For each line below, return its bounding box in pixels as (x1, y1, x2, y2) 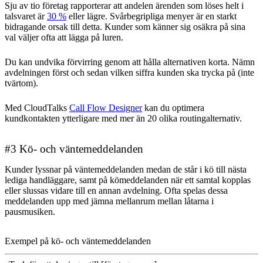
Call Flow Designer (69, 103, 142, 113)
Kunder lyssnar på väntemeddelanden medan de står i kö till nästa (5, 164, 247, 175)
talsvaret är (5, 11, 47, 22)
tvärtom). (5, 78, 38, 89)
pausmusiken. (5, 207, 58, 217)
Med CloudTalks (5, 103, 69, 113)
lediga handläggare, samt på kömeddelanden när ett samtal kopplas (5, 175, 251, 186)
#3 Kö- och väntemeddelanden (5, 143, 143, 156)
